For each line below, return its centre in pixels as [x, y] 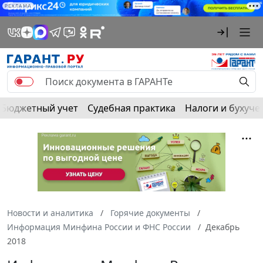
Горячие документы [150, 213]
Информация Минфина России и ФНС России [99, 227]
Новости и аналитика [50, 213]
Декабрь [222, 227]
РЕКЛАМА [18, 6]
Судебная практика [131, 108]
